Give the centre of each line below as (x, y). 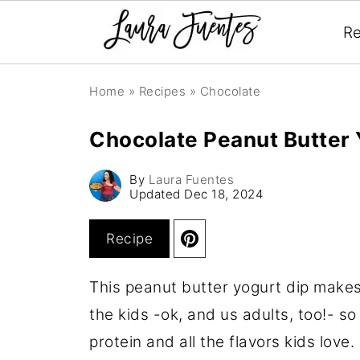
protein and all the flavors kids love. (222, 342)
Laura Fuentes (191, 180)
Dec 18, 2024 (224, 194)
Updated (157, 194)
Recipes (162, 91)
